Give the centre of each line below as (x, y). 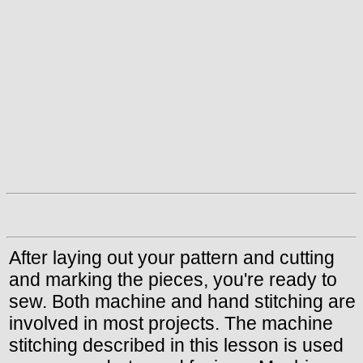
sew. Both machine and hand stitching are (182, 301)
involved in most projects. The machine (171, 323)
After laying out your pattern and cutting (172, 257)
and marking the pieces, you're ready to (173, 279)
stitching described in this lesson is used (176, 345)
